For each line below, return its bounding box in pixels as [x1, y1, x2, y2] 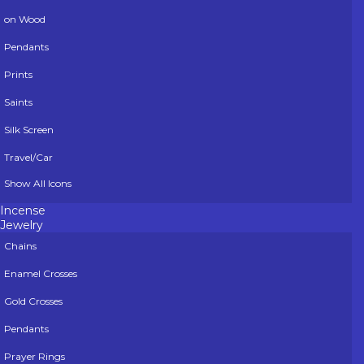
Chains [4, 240, 37, 253]
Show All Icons [4, 177, 71, 190]
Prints [4, 68, 32, 81]
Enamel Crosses [4, 267, 77, 280]
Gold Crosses [4, 295, 63, 308]
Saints [4, 96, 32, 109]
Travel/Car [4, 151, 53, 164]
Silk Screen [4, 123, 54, 136]
